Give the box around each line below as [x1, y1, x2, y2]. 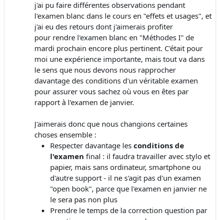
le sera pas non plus [50, 194, 117, 204]
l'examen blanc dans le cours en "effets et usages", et [34, 10, 212, 21]
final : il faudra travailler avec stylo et [84, 151, 210, 161]
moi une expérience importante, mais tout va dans [34, 54, 205, 64]
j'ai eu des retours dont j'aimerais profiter [34, 21, 173, 31]
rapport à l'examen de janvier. [34, 97, 136, 107]
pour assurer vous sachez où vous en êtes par [34, 86, 189, 96]
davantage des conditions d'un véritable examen [34, 75, 198, 85]
